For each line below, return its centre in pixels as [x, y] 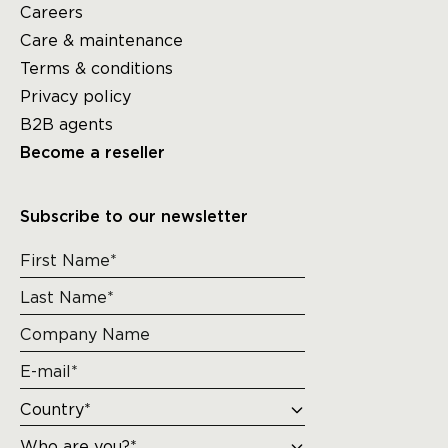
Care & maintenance [101, 40]
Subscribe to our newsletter [134, 217]
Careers [51, 12]
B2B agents [66, 124]
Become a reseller [92, 153]
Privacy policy [75, 96]
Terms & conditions [96, 68]
